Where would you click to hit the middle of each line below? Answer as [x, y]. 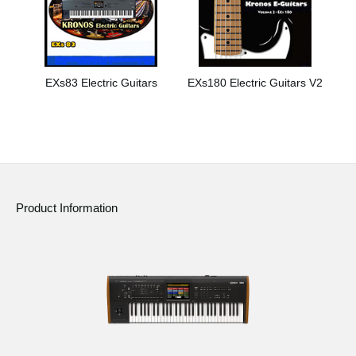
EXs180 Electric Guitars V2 [255, 82]
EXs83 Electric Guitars [101, 82]
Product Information [67, 208]
